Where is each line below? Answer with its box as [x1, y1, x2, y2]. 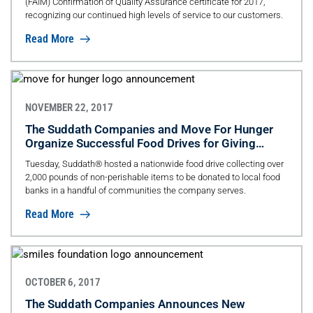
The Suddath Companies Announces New [24, 297, 245, 312]
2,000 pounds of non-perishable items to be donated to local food [24, 171, 280, 182]
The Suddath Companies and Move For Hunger [24, 122, 273, 136]
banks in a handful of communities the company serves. [24, 184, 246, 196]
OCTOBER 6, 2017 [24, 276, 101, 289]
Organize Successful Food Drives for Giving [24, 136, 256, 150]
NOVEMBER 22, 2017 [24, 101, 113, 114]
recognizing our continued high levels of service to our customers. [24, 9, 283, 20]
